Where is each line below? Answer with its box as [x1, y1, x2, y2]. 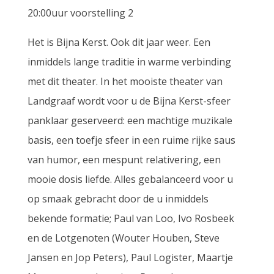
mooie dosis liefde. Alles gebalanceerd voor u [27, 172, 233, 186]
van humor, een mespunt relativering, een [27, 153, 221, 166]
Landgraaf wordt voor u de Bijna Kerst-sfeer [27, 94, 231, 108]
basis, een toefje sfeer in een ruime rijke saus [27, 133, 235, 147]
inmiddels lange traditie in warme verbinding [27, 55, 231, 68]
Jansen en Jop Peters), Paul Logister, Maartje [27, 251, 233, 264]
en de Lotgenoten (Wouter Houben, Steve [27, 231, 220, 245]
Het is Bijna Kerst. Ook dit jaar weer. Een [27, 35, 210, 49]
